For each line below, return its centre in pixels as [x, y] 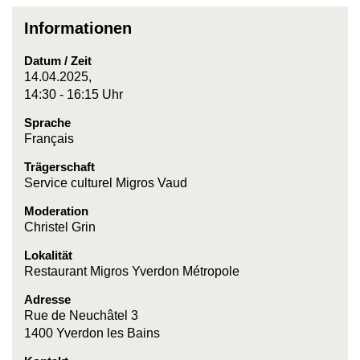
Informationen [78, 28]
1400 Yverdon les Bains [92, 333]
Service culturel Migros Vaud [106, 183]
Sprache [47, 123]
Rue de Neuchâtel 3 [81, 315]
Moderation [56, 211]
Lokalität [48, 255]
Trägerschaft [59, 167]
